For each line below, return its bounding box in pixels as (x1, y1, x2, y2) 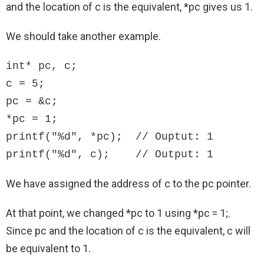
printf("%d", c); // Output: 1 (6, 148, 213, 161)
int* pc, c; (6, 60, 77, 72)
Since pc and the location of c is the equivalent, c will (6, 225, 250, 237)
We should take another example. (6, 30, 161, 43)
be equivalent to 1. (6, 242, 91, 255)
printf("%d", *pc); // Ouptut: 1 (6, 131, 213, 143)
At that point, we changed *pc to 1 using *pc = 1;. (6, 207, 230, 220)
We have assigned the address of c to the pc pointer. (6, 177, 251, 190)
